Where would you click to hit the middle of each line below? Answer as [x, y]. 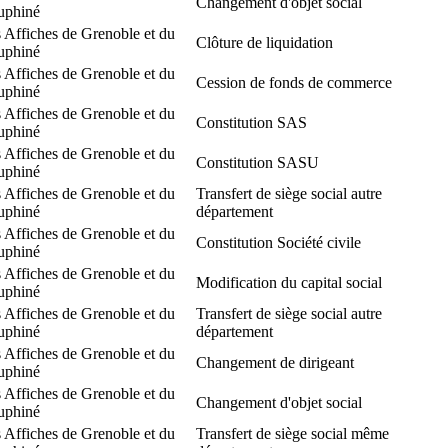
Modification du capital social [289, 282]
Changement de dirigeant [275, 362]
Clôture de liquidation [264, 42]
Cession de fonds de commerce [294, 82]
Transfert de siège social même [292, 433]
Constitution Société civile [278, 242]
